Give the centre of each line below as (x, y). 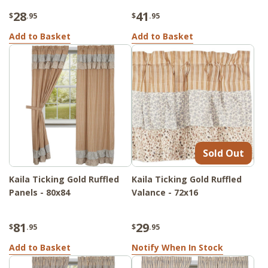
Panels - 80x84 (39, 193)
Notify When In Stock (177, 248)
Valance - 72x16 (165, 193)
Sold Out (223, 153)
